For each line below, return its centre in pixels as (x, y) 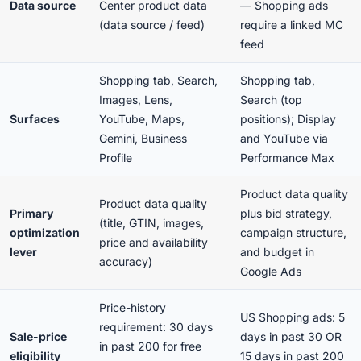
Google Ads (271, 271)
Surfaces (35, 119)
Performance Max (287, 158)
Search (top (271, 100)
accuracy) (126, 261)
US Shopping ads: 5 (293, 317)
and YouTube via (284, 138)
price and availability (154, 242)
